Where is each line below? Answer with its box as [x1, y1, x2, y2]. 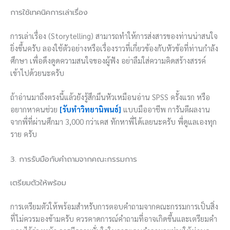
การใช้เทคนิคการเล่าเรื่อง [10, 6, 88, 18]
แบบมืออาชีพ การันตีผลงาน [121, 104, 210, 114]
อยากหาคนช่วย [10, 104, 60, 114]
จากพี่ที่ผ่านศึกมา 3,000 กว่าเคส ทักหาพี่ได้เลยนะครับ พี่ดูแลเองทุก [10, 117, 217, 127]
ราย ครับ [10, 129, 37, 139]
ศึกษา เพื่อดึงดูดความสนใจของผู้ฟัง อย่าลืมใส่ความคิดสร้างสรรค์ [10, 55, 206, 65]
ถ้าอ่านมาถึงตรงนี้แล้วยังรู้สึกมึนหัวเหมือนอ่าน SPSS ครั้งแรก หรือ [10, 92, 210, 102]
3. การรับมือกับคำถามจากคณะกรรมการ [10, 153, 137, 165]
